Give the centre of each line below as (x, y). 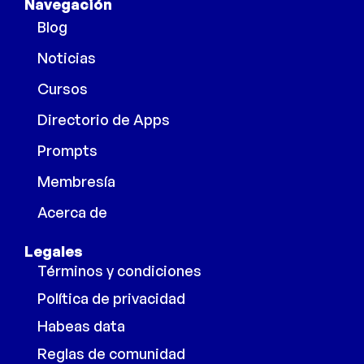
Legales (54, 251)
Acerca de (72, 212)
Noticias (67, 57)
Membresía (76, 181)
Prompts (67, 150)
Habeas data (81, 325)
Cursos (63, 88)
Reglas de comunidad (111, 353)
